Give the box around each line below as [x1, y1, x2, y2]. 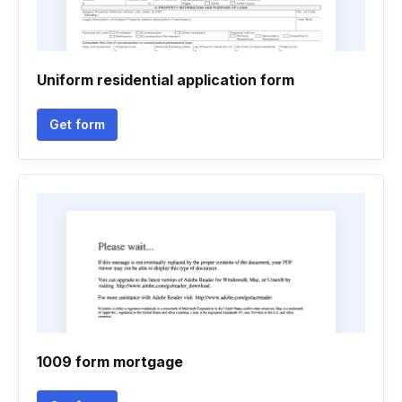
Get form [49, 117, 105, 132]
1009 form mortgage [37, 353, 183, 371]
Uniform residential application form [37, 71, 294, 89]
